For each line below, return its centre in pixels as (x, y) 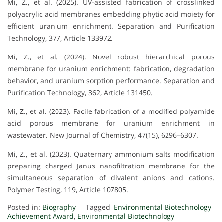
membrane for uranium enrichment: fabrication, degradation (111, 69)
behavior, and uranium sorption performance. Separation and (111, 81)
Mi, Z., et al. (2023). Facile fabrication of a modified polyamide (111, 111)
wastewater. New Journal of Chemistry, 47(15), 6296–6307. (103, 135)
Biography (59, 207)
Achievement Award (41, 216)
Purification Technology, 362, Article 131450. (80, 93)
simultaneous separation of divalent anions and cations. (111, 178)
